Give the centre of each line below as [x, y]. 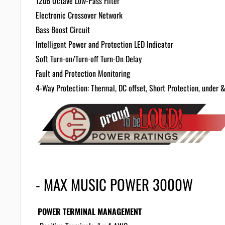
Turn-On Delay [121, 59]
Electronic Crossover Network [79, 15]
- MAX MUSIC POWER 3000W [114, 184]
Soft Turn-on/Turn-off [67, 59]
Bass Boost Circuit [63, 30]
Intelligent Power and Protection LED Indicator [104, 44]
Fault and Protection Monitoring [83, 73]
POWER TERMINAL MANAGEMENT [90, 212]
